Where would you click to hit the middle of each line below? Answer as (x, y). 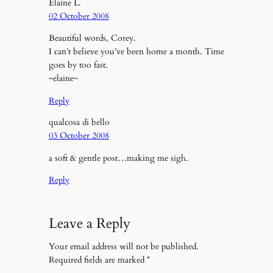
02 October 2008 (79, 16)
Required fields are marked (97, 260)
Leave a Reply (89, 223)
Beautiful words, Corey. (92, 38)
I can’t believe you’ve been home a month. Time (136, 52)
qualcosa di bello (79, 122)
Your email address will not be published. (123, 247)
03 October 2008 (79, 136)
